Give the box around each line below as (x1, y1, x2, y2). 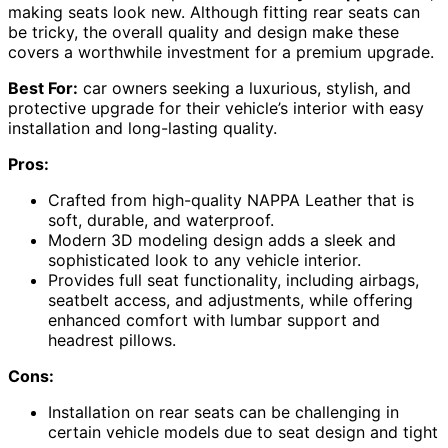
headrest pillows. (48, 330, 176, 351)
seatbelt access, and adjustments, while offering (48, 290, 413, 311)
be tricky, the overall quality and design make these (8, 22, 399, 43)
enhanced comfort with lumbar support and (48, 310, 380, 331)
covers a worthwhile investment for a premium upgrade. (8, 42, 434, 63)
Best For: (8, 78, 78, 99)
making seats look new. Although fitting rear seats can (8, 2, 420, 23)
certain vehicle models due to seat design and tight (48, 422, 438, 443)
